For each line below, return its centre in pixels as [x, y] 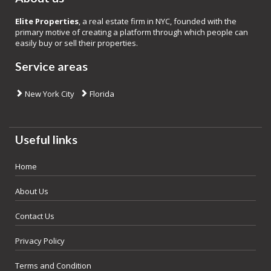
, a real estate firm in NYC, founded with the [158, 21]
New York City [49, 94]
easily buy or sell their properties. [77, 43]
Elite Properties [47, 21]
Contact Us [35, 216]
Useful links [46, 139]
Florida [101, 94]
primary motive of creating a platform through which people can [132, 32]
